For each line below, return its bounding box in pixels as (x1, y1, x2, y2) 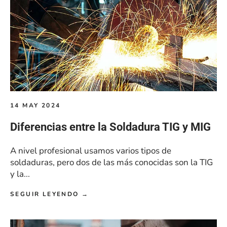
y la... (10, 168, 30, 180)
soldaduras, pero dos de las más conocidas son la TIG (10, 157, 213, 169)
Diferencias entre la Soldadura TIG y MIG (10, 121, 211, 134)
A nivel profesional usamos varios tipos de (10, 145, 171, 157)
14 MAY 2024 (10, 101, 61, 110)
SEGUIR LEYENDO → (10, 190, 89, 199)
